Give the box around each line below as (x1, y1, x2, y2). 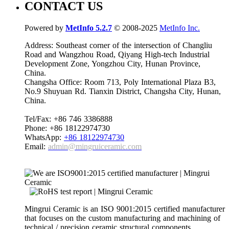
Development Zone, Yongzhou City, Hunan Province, (25, 59, 200, 68)
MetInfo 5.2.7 (65, 23, 112, 32)
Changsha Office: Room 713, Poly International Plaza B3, (25, 77, 216, 86)
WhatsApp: (25, 132, 64, 142)
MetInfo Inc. (159, 23, 200, 32)
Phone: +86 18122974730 (25, 123, 110, 132)
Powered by (25, 23, 65, 32)
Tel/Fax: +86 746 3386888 (25, 114, 112, 123)
